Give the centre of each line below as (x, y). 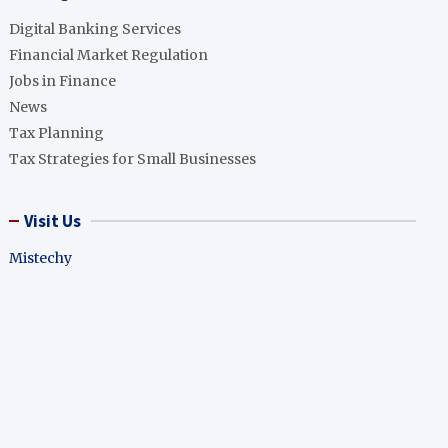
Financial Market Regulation (109, 55)
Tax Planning (57, 133)
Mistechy (41, 258)
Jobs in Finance (63, 81)
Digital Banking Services (95, 29)
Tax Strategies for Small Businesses (133, 159)
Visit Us (53, 221)
